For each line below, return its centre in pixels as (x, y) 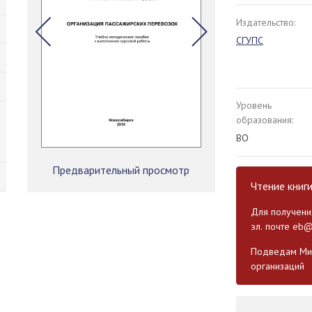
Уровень (253, 105)
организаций (277, 266)
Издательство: (265, 22)
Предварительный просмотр (121, 170)
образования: (264, 120)
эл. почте (271, 226)
